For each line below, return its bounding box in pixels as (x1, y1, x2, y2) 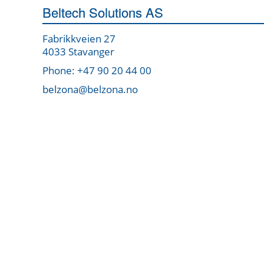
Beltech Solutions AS (42, 3, 163, 22)
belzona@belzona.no (42, 82, 138, 97)
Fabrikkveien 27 (42, 32, 115, 46)
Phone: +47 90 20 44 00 (42, 64, 151, 78)
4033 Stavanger (42, 45, 114, 59)
